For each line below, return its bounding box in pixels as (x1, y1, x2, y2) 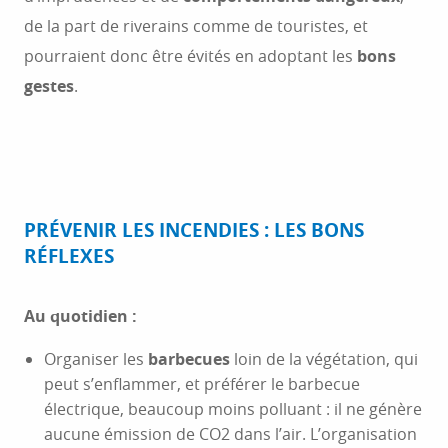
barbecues (148, 348, 230, 370)
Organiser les (44, 348, 148, 370)
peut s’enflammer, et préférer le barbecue (44, 373, 360, 395)
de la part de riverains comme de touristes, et (24, 15, 368, 37)
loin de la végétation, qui (230, 348, 418, 370)
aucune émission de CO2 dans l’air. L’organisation (44, 423, 417, 445)
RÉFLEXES (24, 243, 114, 269)
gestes (24, 75, 74, 97)
